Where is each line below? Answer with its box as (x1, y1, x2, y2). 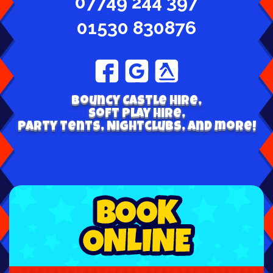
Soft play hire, (88, 107, 185, 121)
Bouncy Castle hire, (71, 94, 202, 108)
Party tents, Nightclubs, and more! (17, 120, 256, 133)
